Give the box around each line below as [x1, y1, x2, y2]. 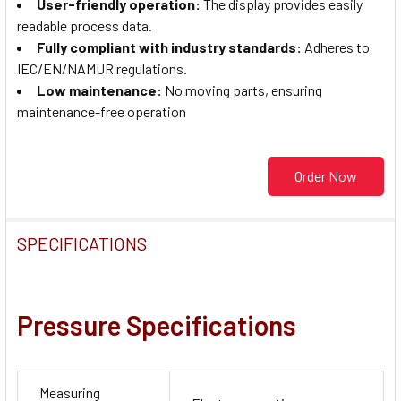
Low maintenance [37, 81, 157, 98]
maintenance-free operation [17, 102, 186, 120]
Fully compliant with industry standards [37, 38, 296, 55]
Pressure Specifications [17, 309, 296, 342]
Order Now [294, 167, 357, 185]
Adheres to [302, 38, 370, 55]
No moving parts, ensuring [162, 81, 322, 98]
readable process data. [17, 16, 152, 34]
